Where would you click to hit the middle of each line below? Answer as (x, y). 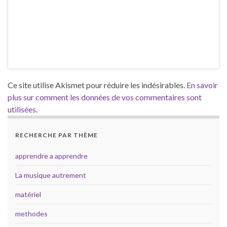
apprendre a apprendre (51, 156)
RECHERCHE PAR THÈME (56, 135)
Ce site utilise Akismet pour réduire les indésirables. (97, 85)
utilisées (22, 109)
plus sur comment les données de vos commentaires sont (105, 97)
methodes (31, 213)
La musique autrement (51, 175)
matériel (28, 194)
